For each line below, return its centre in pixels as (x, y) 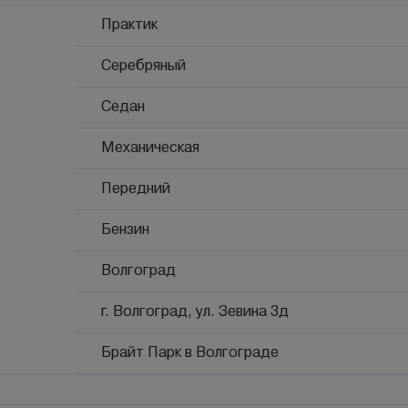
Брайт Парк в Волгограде (190, 353)
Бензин (125, 230)
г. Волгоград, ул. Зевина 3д (195, 312)
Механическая (150, 148)
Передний (136, 189)
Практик (129, 25)
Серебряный (143, 66)
